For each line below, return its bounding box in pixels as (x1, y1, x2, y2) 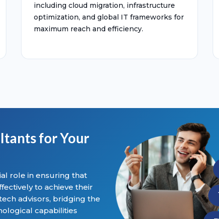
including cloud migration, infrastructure (34, 1, 175, 10)
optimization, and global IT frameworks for (34, 13, 184, 22)
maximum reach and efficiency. (34, 24, 143, 33)
